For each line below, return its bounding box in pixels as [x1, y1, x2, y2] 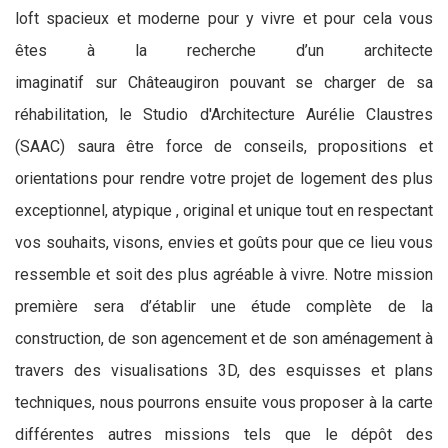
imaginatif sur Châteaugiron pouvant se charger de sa [15, 73, 433, 92]
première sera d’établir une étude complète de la [15, 297, 433, 316]
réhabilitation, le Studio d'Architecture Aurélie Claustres [15, 105, 433, 124]
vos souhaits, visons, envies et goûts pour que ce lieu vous [15, 233, 433, 252]
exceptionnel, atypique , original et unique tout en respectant [15, 201, 433, 220]
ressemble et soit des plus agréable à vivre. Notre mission [15, 265, 433, 284]
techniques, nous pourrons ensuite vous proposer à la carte [15, 393, 433, 412]
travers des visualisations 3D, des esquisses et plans [15, 361, 433, 380]
